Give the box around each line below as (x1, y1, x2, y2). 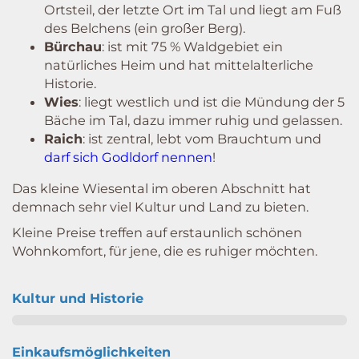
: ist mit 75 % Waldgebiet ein (102, 38, 283, 54)
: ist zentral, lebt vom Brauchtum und (83, 130, 321, 147)
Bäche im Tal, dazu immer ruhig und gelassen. (44, 111, 342, 128)
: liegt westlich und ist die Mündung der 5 (79, 93, 345, 110)
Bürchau (44, 38, 102, 54)
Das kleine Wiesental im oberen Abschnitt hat (12, 179, 311, 196)
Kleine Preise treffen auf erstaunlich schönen (12, 224, 302, 240)
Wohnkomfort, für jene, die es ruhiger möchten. (12, 242, 317, 259)
